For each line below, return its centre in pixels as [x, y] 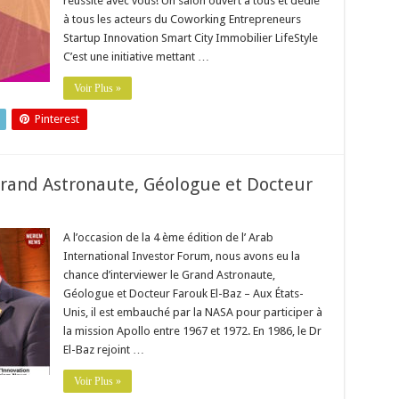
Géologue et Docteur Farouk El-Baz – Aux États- [183, 293]
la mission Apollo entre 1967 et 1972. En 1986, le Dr [192, 331]
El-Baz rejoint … [103, 350]
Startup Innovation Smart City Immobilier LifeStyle [190, 38]
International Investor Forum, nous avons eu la [181, 256]
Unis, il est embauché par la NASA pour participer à [192, 312]
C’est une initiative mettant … [136, 57]
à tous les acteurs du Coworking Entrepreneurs [182, 19]
